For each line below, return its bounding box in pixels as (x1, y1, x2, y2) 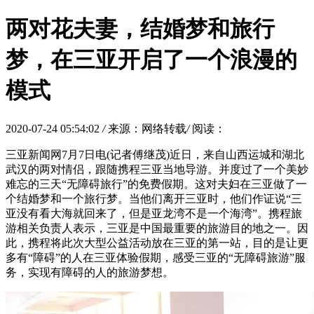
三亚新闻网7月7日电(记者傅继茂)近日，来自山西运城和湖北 (6, 148, 304, 161)
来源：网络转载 (108, 122, 186, 135)
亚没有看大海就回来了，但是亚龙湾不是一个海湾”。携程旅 (6, 207, 302, 219)
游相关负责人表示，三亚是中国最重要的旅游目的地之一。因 (6, 221, 308, 234)
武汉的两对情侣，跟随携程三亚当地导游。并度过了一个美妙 (6, 163, 308, 175)
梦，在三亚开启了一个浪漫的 (6, 47, 297, 73)
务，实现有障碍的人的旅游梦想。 (6, 266, 174, 278)
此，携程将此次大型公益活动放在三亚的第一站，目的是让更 (6, 236, 308, 249)
